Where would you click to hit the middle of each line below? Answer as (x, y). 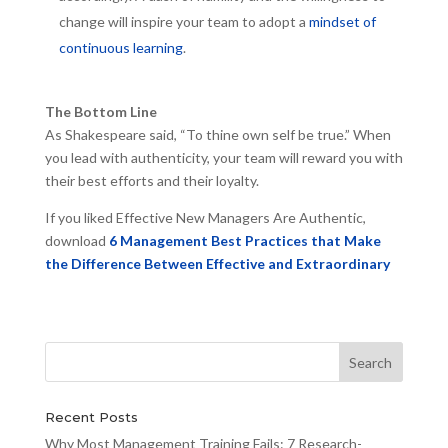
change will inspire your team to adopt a (183, 22)
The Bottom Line (100, 112)
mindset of (342, 22)
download (76, 241)
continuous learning (120, 48)
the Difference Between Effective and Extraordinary (217, 264)
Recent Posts (91, 417)
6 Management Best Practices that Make (244, 241)
